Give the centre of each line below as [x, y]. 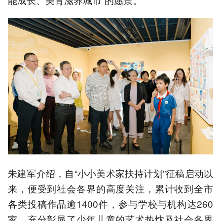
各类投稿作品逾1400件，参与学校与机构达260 [110, 203]
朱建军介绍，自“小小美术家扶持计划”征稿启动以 [110, 173]
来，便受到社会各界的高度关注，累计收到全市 [110, 188]
